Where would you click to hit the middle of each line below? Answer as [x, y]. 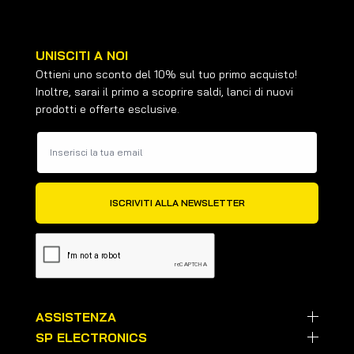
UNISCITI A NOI [82, 55]
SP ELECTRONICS [91, 337]
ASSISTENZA [76, 317]
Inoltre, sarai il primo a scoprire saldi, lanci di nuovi [164, 92]
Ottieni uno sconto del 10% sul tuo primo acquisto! [166, 74]
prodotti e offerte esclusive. [107, 109]
